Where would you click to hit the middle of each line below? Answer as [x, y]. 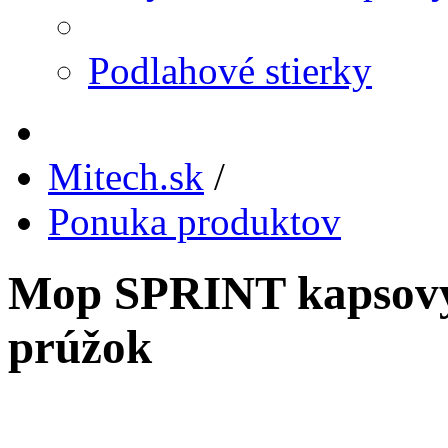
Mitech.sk [126, 177]
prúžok [80, 346]
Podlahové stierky [230, 71]
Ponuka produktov [194, 222]
